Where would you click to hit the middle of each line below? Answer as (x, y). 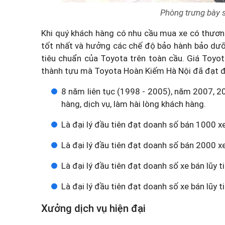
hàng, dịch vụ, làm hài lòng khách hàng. (134, 104)
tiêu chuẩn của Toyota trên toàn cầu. (114, 58)
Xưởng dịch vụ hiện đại (93, 208)
